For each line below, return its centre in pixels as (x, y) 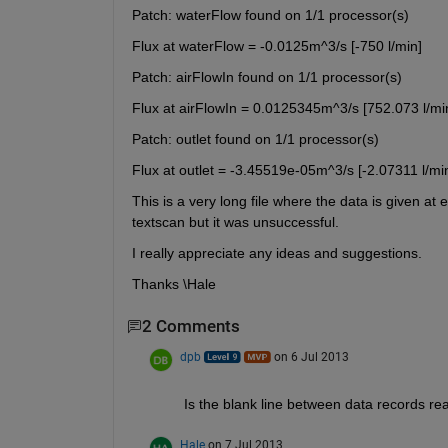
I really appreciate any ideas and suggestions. (276, 253)
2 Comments (190, 327)
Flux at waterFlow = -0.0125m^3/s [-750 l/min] (276, 46)
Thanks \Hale (173, 284)
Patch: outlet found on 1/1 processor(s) (255, 139)
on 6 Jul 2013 (311, 356)
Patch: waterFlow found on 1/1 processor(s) (270, 15)
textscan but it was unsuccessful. (235, 222)
